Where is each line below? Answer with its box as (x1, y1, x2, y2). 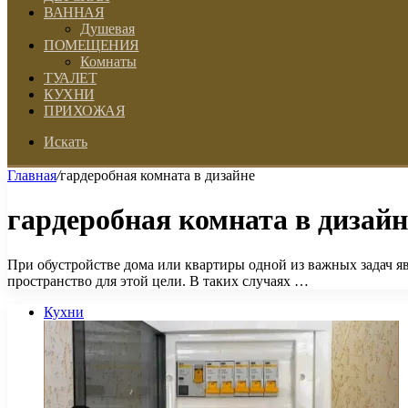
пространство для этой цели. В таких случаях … (7, 272, 309, 289)
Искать (44, 134, 87, 149)
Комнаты (80, 54, 137, 69)
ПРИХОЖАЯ (44, 103, 125, 118)
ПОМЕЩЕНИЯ (44, 37, 139, 53)
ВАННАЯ (44, 5, 104, 20)
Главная (7, 168, 56, 183)
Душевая (80, 21, 135, 36)
